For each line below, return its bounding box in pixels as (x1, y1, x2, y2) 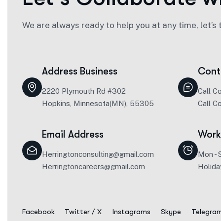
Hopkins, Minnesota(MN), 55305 (42, 99, 154, 108)
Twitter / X (64, 207, 102, 216)
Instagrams (112, 207, 150, 216)
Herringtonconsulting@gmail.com (42, 150, 154, 158)
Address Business (42, 66, 117, 77)
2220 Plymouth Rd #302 (42, 87, 126, 95)
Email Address (42, 129, 104, 140)
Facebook (22, 207, 55, 216)
